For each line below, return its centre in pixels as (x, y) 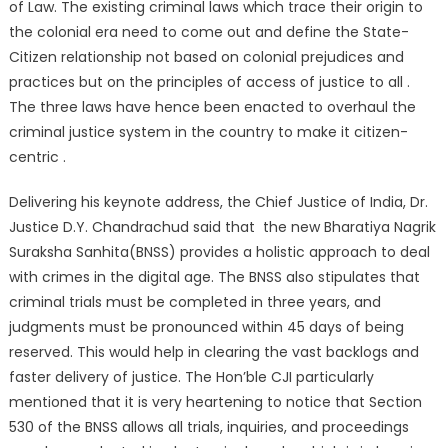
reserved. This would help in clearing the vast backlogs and (213, 352)
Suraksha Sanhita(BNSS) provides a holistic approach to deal (219, 252)
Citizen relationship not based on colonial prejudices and (206, 57)
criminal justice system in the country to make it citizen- (208, 132)
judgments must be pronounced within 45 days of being (206, 327)
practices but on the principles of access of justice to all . (209, 82)
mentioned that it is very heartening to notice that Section (215, 402)
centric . (37, 157)
